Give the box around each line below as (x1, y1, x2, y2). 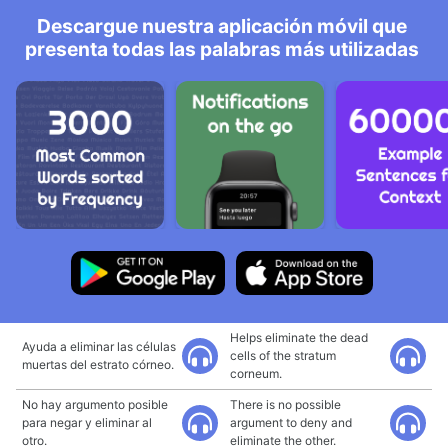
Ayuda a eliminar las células (22, 339, 176, 354)
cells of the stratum (230, 348, 336, 363)
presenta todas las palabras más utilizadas (25, 37, 419, 61)
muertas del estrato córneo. (22, 357, 174, 372)
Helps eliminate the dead (230, 330, 368, 345)
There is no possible (230, 397, 341, 412)
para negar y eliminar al (22, 415, 152, 430)
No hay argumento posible (22, 397, 168, 412)
